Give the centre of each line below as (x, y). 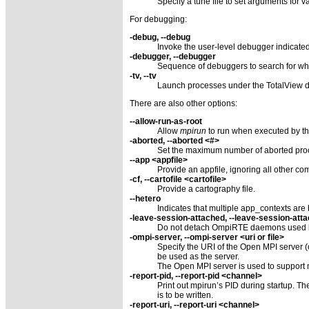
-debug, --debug (160, 37)
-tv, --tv (143, 76)
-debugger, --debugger (173, 56)
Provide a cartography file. (206, 189)
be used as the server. (198, 256)
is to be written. (185, 295)
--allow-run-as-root (166, 121)
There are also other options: (183, 103)
